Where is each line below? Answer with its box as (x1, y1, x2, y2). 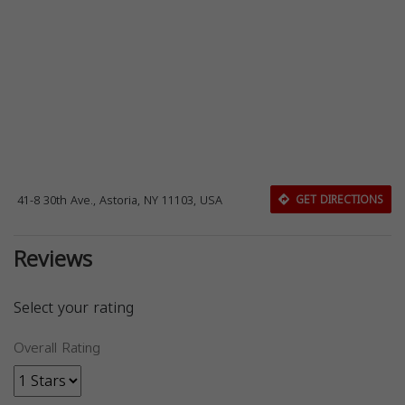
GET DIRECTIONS (291, 190, 383, 210)
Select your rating (14, 294, 134, 322)
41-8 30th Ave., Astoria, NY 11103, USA (17, 189, 223, 212)
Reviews (14, 239, 92, 280)
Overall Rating (14, 335, 100, 361)
